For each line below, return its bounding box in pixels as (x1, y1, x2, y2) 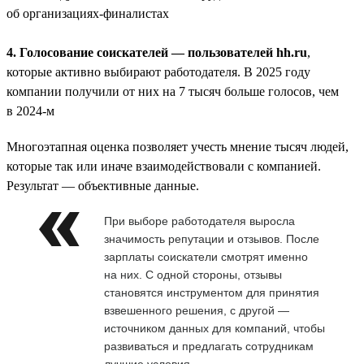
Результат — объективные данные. (6, 178, 199, 193)
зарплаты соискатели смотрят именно (104, 249, 308, 263)
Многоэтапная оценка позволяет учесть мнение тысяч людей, (6, 139, 349, 154)
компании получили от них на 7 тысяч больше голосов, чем (6, 84, 339, 98)
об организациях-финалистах (6, 6, 169, 20)
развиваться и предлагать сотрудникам (104, 339, 314, 353)
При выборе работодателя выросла (104, 214, 295, 227)
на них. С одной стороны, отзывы (104, 267, 282, 281)
